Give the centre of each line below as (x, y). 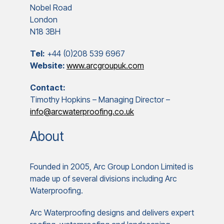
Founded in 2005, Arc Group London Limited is (112, 166)
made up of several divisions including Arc (103, 178)
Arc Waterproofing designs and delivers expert (112, 212)
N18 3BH (45, 31)
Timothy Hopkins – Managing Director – (100, 99)
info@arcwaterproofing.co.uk (82, 111)
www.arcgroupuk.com (105, 65)
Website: (48, 65)
